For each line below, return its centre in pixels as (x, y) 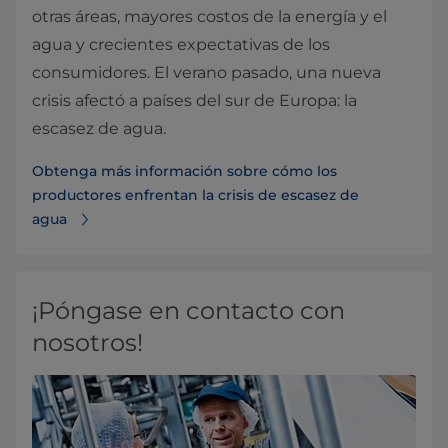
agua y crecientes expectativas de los (181, 45)
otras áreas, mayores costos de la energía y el (209, 17)
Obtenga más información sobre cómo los (184, 171)
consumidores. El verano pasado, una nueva (206, 73)
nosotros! (87, 343)
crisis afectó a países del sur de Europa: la (194, 101)
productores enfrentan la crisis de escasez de (195, 195)
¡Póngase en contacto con (188, 311)
